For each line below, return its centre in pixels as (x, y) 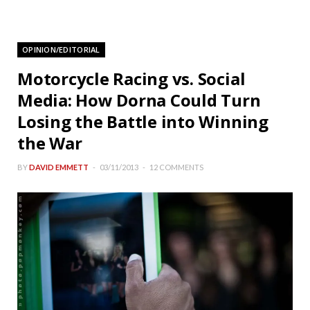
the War (50, 143)
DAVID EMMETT (59, 167)
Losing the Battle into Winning (143, 122)
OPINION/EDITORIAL (61, 50)
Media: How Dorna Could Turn (139, 100)
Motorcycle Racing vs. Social (131, 79)
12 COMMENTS (176, 167)
